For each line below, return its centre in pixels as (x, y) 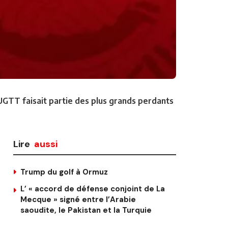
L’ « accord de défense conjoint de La (93, 189)
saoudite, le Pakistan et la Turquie (86, 210)
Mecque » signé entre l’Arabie (78, 199)
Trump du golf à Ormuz (64, 172)
